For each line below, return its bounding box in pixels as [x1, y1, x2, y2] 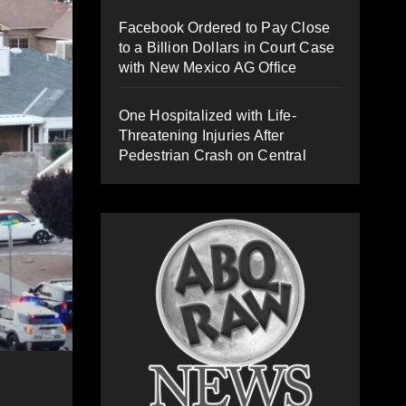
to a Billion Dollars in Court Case [118, 39, 335, 55]
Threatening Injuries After [118, 127, 285, 143]
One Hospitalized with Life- [118, 107, 296, 123]
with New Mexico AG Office [118, 59, 297, 75]
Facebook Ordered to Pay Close [118, 19, 331, 35]
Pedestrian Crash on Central [118, 147, 306, 163]
